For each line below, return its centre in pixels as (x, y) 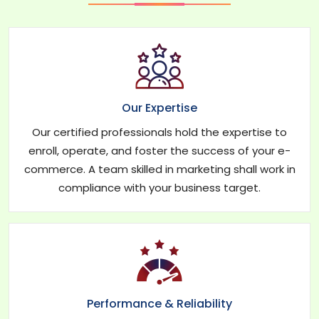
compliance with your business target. (159, 187)
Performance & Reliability (159, 303)
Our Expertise (159, 108)
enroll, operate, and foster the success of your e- (159, 150)
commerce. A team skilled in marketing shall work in (159, 169)
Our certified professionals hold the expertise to (159, 132)
